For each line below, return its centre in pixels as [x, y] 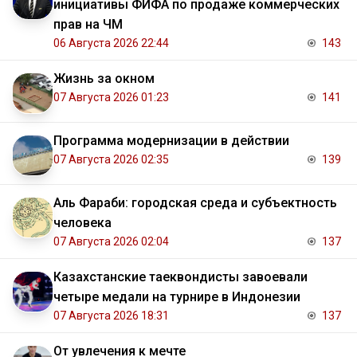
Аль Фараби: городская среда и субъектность [195, 203]
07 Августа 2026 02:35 [111, 160]
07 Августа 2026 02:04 [111, 242]
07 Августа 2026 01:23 [111, 98]
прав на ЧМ [88, 25]
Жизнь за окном [104, 79]
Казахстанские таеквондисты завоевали [180, 277]
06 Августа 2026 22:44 [111, 43]
